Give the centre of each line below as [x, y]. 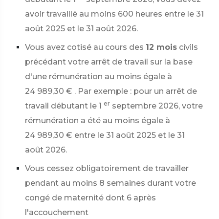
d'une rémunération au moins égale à [99, 77]
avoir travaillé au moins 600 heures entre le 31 [114, 14]
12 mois [161, 47]
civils [188, 47]
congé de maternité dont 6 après [90, 198]
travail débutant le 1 [63, 106]
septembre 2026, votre [157, 106]
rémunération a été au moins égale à [98, 120]
